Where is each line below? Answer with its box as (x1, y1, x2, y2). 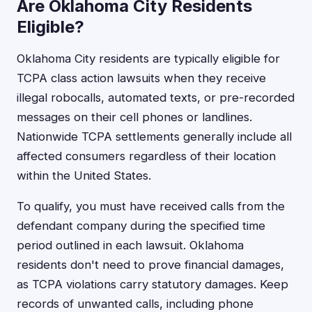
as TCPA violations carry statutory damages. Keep (17, 277, 288, 291)
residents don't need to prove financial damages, (17, 258, 284, 272)
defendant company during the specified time (17, 219, 265, 233)
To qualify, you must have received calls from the (17, 199, 285, 213)
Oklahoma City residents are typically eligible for (17, 52, 280, 65)
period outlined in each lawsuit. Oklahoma (17, 238, 244, 252)
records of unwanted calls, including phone (17, 297, 253, 311)
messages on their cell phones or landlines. (17, 110, 252, 124)
